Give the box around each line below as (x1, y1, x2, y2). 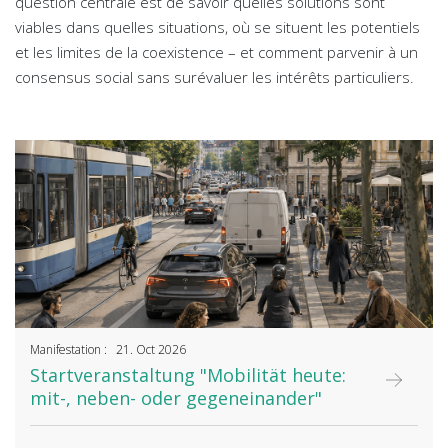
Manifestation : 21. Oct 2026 (30, 341, 186, 359)
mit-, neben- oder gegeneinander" (30, 386, 322, 411)
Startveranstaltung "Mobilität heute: (30, 363, 346, 388)
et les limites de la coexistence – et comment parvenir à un (15, 42, 418, 63)
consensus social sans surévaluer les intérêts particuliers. (15, 67, 414, 88)
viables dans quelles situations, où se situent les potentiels (15, 17, 420, 38)
